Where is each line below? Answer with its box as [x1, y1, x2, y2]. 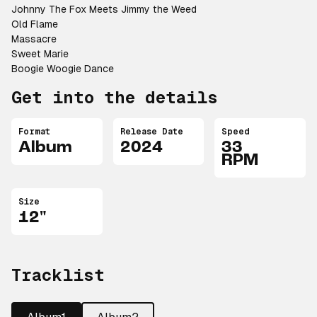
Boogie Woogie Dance [11, 63, 114, 74]
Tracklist [11, 265, 105, 284]
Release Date [120, 127, 183, 137]
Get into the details [11, 88, 218, 107]
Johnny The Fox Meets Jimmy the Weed [11, 4, 197, 15]
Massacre [11, 33, 57, 45]
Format [18, 127, 50, 137]
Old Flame [11, 18, 58, 30]
